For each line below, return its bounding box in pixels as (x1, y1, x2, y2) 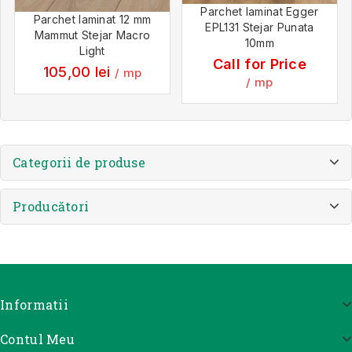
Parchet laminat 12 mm (33, 12, 152, 26)
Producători (13, 197, 90, 214)
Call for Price (212, 55, 307, 72)
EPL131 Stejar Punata (205, 20, 314, 34)
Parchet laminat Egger (200, 4, 319, 18)
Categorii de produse (13, 153, 145, 170)
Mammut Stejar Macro (34, 27, 151, 42)
